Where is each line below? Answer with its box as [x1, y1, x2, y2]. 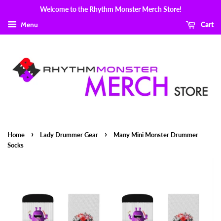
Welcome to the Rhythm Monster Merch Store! [39, 5, 182, 13]
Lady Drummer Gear [40, 130, 98, 139]
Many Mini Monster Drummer [113, 130, 198, 139]
